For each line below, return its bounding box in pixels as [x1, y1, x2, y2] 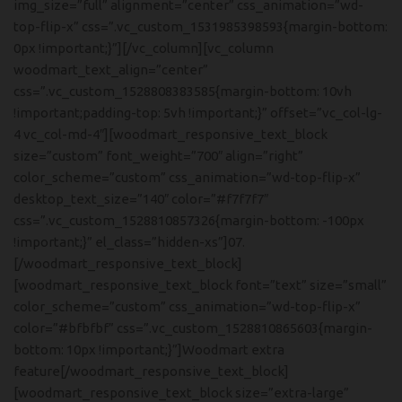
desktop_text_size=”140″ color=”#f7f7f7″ [13, 191, 268, 206]
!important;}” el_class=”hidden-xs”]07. [13, 234, 245, 249]
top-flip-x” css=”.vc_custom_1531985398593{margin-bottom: [13, 19, 388, 34]
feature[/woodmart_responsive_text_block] [13, 363, 289, 379]
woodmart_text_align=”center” [13, 62, 208, 77]
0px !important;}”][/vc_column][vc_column [13, 40, 274, 56]
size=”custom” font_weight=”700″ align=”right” [13, 148, 303, 163]
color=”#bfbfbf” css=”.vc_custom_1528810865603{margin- [13, 320, 372, 336]
